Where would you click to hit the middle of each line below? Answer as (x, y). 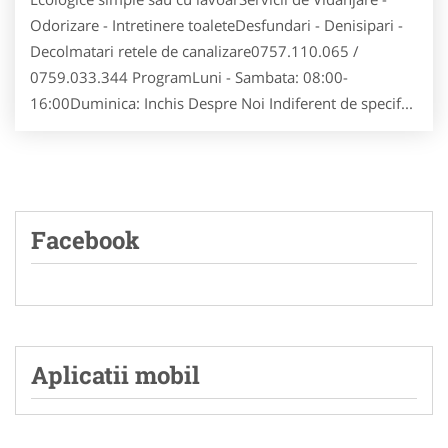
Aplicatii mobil (115, 375)
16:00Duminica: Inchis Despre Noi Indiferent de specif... (221, 103)
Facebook (85, 240)
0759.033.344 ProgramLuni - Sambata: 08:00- (189, 77)
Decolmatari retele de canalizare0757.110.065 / (194, 51)
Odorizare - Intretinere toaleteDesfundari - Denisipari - (216, 25)
